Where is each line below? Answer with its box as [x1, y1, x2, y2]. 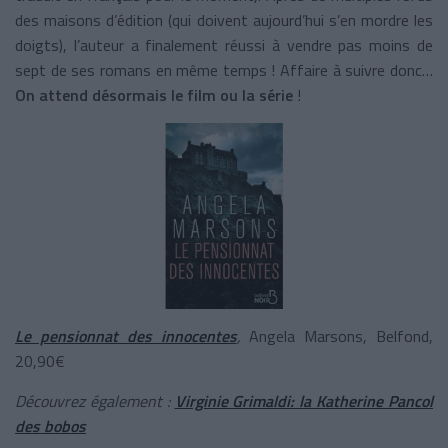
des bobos [15, 413, 86, 438]
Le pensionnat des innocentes [15, 323, 237, 348]
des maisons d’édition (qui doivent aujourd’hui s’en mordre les [15, 7, 433, 32]
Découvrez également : [15, 388, 175, 413]
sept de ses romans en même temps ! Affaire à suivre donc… [15, 57, 433, 82]
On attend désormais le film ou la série [15, 82, 293, 107]
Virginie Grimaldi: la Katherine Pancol [174, 388, 434, 413]
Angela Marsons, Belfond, [240, 323, 433, 348]
